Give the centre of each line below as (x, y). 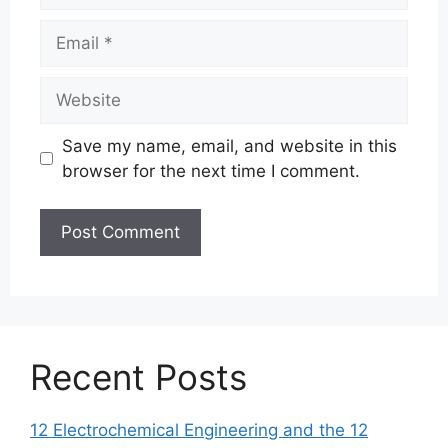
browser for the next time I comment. (210, 170)
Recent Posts (138, 377)
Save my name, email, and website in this (229, 145)
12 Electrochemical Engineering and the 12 (199, 430)
